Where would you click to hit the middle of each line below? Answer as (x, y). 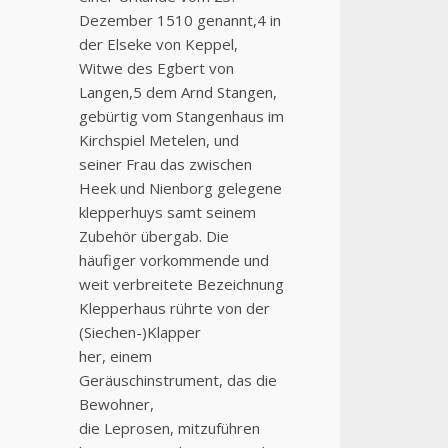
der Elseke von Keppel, (158, 44)
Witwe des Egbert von (156, 68)
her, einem (115, 356)
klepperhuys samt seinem (167, 212)
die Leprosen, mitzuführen (169, 428)
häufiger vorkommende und (173, 260)
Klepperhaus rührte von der (174, 308)
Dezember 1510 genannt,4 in (179, 20)
